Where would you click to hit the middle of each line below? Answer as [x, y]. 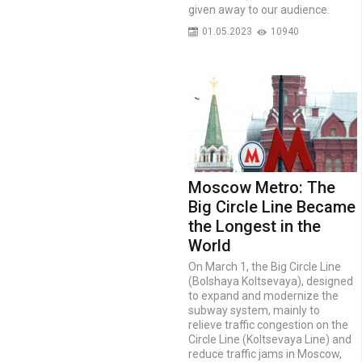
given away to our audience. [259, 9]
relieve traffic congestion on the [268, 324]
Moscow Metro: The [262, 187]
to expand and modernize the [263, 295]
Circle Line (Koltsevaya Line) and [270, 339]
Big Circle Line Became [272, 206]
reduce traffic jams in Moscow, [265, 354]
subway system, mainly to [254, 310]
